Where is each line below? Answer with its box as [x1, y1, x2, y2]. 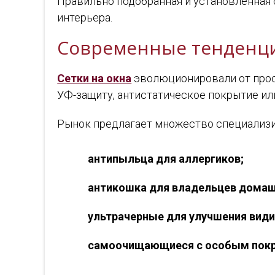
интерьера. [57, 11, 113, 24]
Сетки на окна [57, 72, 132, 85]
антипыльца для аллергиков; [88, 152, 244, 165]
